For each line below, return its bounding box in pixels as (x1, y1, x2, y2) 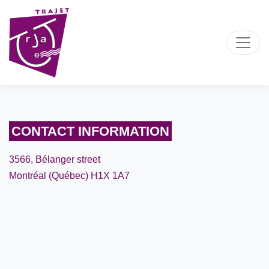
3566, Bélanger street (9, 154, 100, 165)
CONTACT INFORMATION (11, 124, 170, 139)
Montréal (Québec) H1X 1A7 (9, 171, 130, 181)
